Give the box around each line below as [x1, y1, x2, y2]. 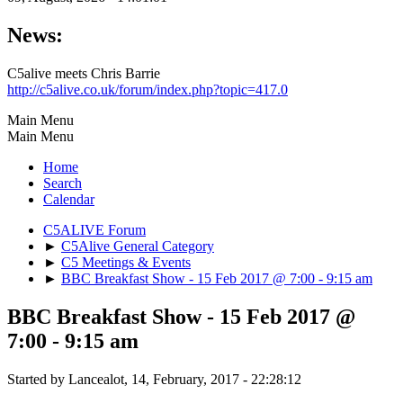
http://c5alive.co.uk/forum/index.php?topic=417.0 [7, 81, 288, 97]
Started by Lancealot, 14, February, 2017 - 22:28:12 [7, 371, 301, 387]
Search [43, 175, 82, 191]
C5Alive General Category [61, 237, 214, 254]
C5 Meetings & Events [61, 254, 191, 270]
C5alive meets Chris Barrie [7, 65, 160, 81]
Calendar [43, 191, 94, 207]
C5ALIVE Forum [43, 221, 146, 237]
